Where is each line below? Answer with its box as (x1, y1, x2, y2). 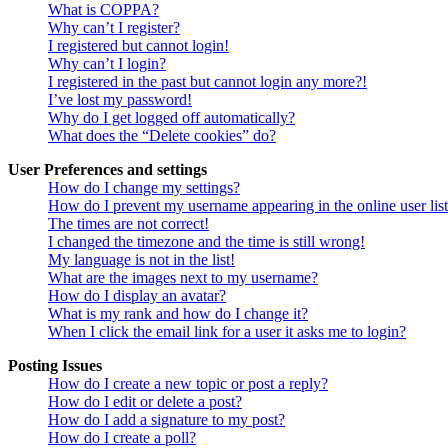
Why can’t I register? (48, 19, 180, 37)
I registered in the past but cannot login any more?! (48, 73, 367, 91)
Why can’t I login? (48, 55, 166, 73)
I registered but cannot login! (48, 37, 229, 55)
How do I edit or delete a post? (48, 393, 242, 411)
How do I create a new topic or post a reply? (48, 375, 328, 393)
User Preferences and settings (8, 161, 207, 179)
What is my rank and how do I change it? (48, 305, 308, 323)
